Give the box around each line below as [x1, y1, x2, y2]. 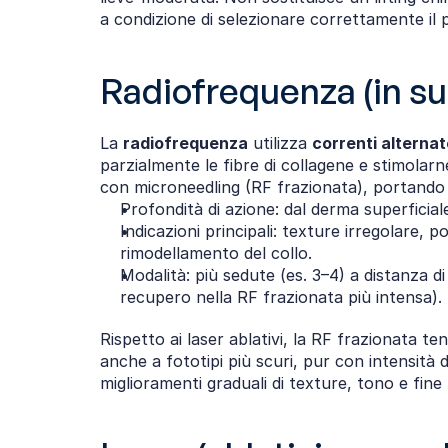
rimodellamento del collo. [120, 243, 312, 263]
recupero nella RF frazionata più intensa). [120, 287, 442, 307]
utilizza [248, 133, 312, 153]
